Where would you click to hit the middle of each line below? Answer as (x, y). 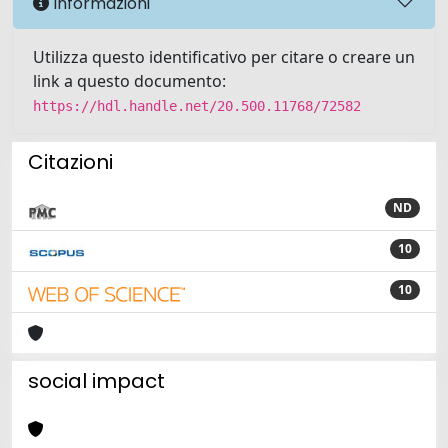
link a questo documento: (129, 81)
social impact (96, 381)
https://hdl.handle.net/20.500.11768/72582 (197, 106)
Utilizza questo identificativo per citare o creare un (224, 57)
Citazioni (70, 162)
